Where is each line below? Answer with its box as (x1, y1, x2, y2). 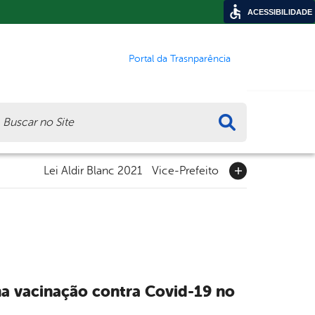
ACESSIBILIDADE (247, 8, 312, 16)
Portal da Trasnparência (129, 53, 231, 64)
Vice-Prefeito (152, 164, 219, 177)
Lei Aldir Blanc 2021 (44, 164, 142, 177)
